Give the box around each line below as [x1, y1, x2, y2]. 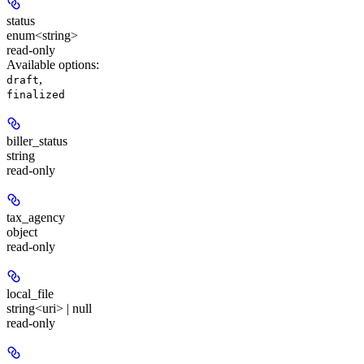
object [6, 224, 37, 239]
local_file [6, 286, 54, 301]
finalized [6, 88, 65, 101]
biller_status [6, 133, 67, 148]
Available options [6, 57, 96, 71]
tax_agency [6, 210, 65, 224]
